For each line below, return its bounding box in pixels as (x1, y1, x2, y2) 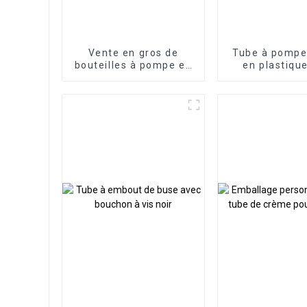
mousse (112, 71, 154, 83)
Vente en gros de (88, 47, 179, 58)
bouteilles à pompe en (74, 59, 193, 71)
